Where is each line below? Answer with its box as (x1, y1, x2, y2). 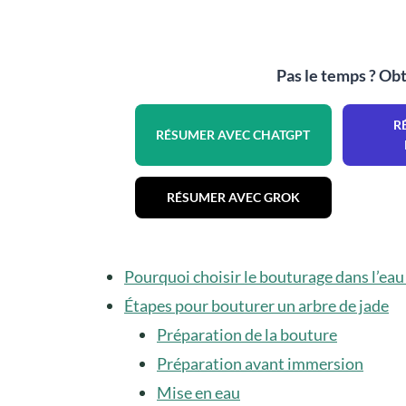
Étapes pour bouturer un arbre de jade (124, 295, 389, 315)
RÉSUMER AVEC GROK (166, 188, 300, 205)
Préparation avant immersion (157, 353, 363, 373)
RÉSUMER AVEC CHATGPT (156, 126, 311, 142)
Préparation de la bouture (157, 324, 337, 344)
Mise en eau (157, 382, 240, 402)
